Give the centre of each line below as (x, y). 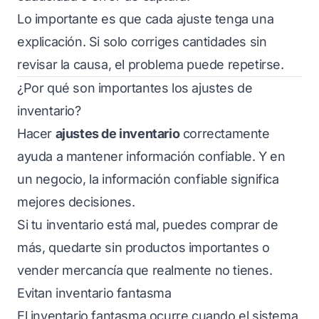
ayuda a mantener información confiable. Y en (151, 156)
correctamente (225, 134)
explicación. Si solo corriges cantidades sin (142, 42)
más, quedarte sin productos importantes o (143, 247)
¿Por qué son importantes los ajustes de (135, 88)
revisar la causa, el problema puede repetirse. (151, 64)
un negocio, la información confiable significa (148, 179)
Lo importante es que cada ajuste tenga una (146, 19)
